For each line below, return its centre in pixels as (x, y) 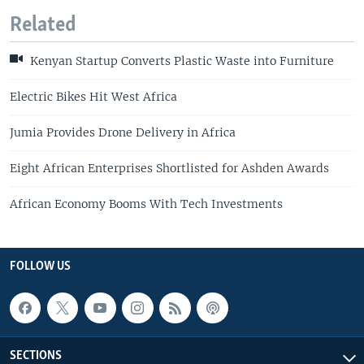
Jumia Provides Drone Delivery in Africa (123, 132)
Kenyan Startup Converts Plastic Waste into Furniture (180, 61)
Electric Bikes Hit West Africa (93, 96)
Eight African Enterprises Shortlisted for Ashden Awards (169, 168)
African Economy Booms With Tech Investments (146, 204)
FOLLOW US (40, 266)
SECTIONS (36, 355)
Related (43, 25)
